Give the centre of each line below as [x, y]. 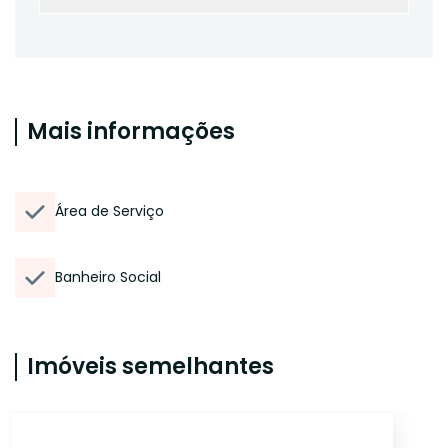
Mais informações [131, 131]
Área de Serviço [109, 211]
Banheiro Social [108, 277]
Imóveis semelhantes [150, 366]
